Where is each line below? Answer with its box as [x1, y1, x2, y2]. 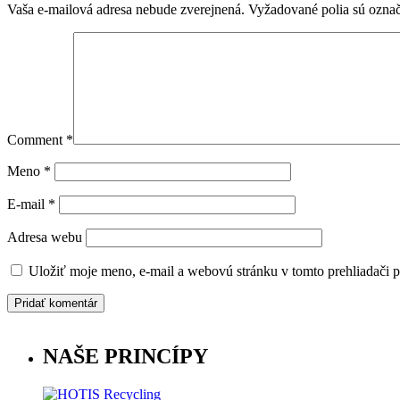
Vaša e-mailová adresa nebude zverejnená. [7, 2, 245, 18]
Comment [7, 132, 66, 148]
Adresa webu [7, 229, 82, 246]
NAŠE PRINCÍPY [43, 345, 208, 369]
